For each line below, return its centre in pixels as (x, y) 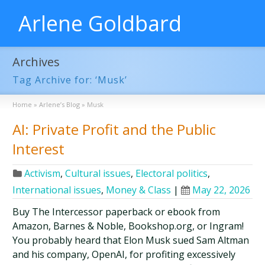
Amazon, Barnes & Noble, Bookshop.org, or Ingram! (128, 226)
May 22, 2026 (222, 190)
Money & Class (139, 190)
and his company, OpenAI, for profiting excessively (124, 254)
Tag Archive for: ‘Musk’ (70, 80)
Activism (43, 173)
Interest (39, 149)
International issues (57, 190)
